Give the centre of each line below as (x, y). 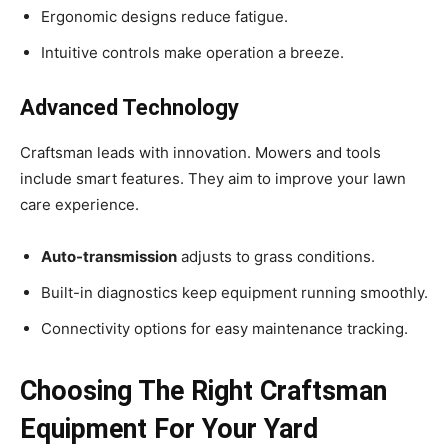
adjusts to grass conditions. (276, 257)
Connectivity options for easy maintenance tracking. (224, 329)
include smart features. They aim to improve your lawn (213, 179)
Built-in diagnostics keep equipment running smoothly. (234, 293)
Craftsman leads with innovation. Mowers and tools (200, 153)
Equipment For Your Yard (169, 429)
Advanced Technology (129, 108)
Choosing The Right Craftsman (203, 391)
